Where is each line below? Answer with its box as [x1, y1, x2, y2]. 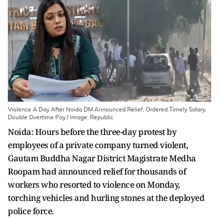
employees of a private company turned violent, [8, 139, 188, 151]
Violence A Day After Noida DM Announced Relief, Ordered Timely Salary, [8, 107, 206, 112]
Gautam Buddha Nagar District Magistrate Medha [8, 153, 196, 164]
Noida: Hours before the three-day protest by [8, 126, 176, 137]
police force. [8, 205, 54, 217]
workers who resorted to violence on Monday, [8, 179, 180, 190]
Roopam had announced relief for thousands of [8, 166, 186, 177]
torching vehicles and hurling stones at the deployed [8, 192, 204, 203]
